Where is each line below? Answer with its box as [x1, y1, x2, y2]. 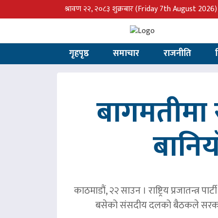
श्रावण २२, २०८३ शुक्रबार [65, 2, 135, 16]
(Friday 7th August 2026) [135, 2, 217, 16]
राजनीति [163, 46, 191, 61]
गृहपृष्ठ [69, 46, 89, 61]
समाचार [113, 46, 140, 61]
